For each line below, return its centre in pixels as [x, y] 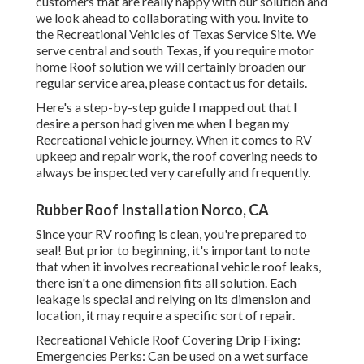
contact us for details [246, 83]
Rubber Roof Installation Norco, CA [152, 210]
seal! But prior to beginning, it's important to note [173, 250]
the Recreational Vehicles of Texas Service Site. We [176, 34]
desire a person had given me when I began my [162, 123]
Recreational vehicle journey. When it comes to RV [174, 140]
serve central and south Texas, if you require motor [175, 50]
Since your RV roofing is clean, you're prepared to [171, 234]
